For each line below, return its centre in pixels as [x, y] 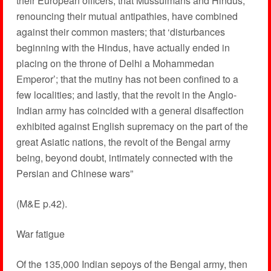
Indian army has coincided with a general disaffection [130, 110]
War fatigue [40, 234]
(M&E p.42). [41, 204]
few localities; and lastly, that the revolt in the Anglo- [126, 95]
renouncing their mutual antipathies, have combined [127, 16]
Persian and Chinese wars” [74, 173]
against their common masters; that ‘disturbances [120, 32]
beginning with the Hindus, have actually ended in [123, 47]
